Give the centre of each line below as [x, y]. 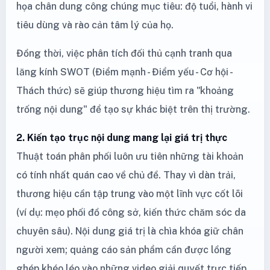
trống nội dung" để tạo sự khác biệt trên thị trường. [133, 109]
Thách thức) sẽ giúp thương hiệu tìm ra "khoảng [125, 90]
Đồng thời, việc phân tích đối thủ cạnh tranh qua [124, 53]
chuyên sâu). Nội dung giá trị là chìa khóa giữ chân [130, 231]
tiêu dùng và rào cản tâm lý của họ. [95, 25]
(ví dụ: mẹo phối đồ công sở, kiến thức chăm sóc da [131, 212]
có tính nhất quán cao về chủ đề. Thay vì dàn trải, [126, 175]
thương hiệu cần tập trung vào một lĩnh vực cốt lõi [130, 193]
